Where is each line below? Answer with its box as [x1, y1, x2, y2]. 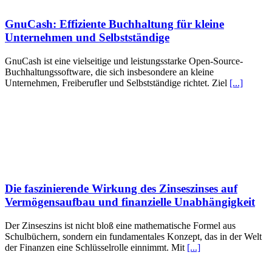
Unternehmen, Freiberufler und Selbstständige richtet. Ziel [5, 78, 229, 89]
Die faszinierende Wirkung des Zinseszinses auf [5, 182, 237, 195]
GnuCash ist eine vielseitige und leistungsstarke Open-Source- [5, 56, 243, 67]
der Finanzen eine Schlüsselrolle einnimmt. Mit [5, 242, 187, 253]
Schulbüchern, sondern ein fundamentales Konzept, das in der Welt [5, 231, 262, 242]
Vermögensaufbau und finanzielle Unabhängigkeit [5, 195, 255, 208]
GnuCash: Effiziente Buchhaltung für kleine [5, 18, 224, 31]
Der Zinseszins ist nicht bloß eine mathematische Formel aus [5, 220, 236, 231]
